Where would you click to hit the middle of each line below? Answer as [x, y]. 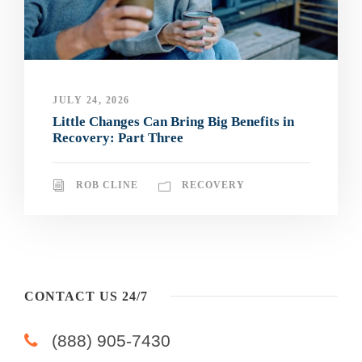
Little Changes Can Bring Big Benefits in [173, 121]
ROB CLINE [107, 185]
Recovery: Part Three [118, 137]
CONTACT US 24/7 [86, 296]
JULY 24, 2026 [91, 100]
